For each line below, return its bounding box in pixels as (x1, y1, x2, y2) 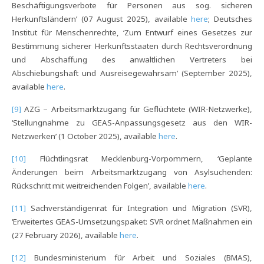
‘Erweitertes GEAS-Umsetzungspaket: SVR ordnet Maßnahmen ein (12, 216, 252, 227)
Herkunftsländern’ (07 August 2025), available (12, 14, 192, 24)
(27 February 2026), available (12, 230, 120, 240)
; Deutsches (208, 14, 253, 24)
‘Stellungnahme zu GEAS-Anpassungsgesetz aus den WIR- (12, 117, 252, 128)
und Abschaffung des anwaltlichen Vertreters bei (12, 54, 252, 65)
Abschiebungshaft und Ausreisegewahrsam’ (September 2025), (12, 68, 252, 78)
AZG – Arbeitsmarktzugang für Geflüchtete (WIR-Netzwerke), (21, 104, 252, 114)
